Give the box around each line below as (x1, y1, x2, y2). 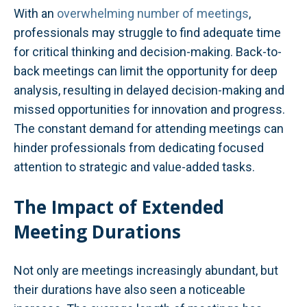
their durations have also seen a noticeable (14, 282, 245, 297)
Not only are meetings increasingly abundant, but (14, 262, 278, 278)
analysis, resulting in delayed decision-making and (14, 83, 284, 98)
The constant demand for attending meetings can (14, 121, 284, 136)
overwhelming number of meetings (57, 6, 249, 21)
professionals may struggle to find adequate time (14, 25, 281, 40)
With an (14, 6, 57, 21)
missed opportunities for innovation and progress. (14, 102, 285, 117)
